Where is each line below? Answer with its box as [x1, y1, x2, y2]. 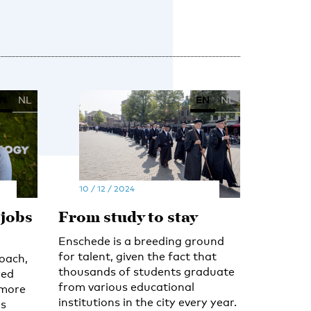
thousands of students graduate [58, 264, 235, 278]
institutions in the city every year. [58, 295, 237, 309]
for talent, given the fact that [58, 249, 217, 263]
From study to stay [58, 205, 198, 230]
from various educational [58, 280, 194, 294]
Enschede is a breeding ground [58, 234, 224, 248]
